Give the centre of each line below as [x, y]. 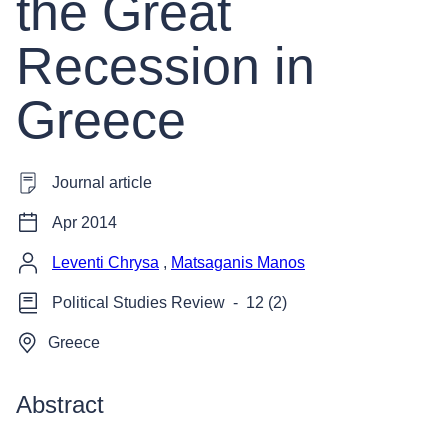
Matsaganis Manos [238, 262]
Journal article [102, 182]
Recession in [165, 65]
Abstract [60, 404]
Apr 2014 [84, 222]
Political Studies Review [138, 302]
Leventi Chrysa [105, 262]
